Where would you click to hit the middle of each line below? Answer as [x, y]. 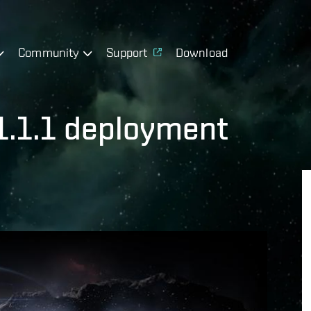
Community [49, 52]
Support [127, 52]
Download [202, 52]
